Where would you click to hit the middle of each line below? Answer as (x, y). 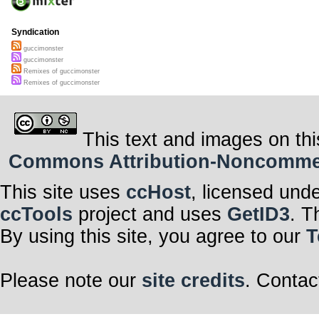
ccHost (158, 192)
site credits (193, 280)
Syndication (35, 32)
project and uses (150, 214)
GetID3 (258, 214)
